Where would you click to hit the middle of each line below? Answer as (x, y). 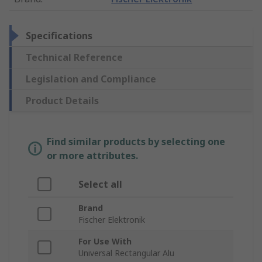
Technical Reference (74, 58)
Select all (100, 185)
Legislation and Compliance (91, 79)
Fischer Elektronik (112, 220)
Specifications (59, 36)
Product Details (62, 101)
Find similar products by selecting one (136, 142)
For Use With (105, 242)
